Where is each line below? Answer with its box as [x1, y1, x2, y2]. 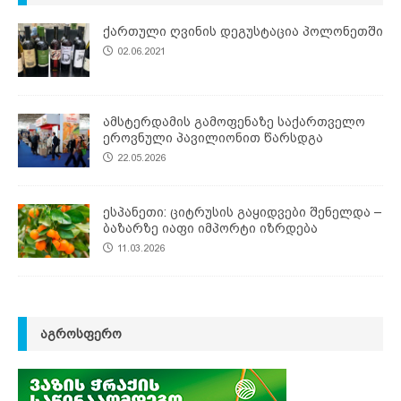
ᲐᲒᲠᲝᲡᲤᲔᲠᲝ [40, 327, 122, 342]
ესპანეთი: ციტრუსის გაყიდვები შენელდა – [103, 205, 382, 220]
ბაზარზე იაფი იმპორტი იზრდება [103, 221, 318, 236]
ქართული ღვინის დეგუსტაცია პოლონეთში [103, 24, 383, 39]
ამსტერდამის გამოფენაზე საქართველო [103, 115, 365, 130]
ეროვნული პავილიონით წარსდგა [103, 131, 323, 146]
